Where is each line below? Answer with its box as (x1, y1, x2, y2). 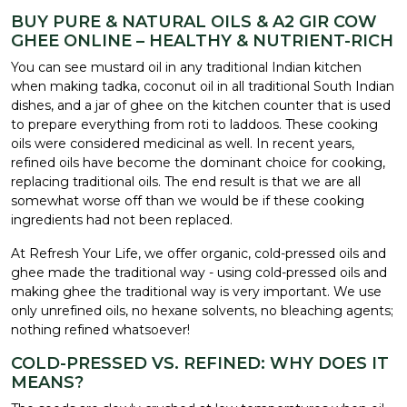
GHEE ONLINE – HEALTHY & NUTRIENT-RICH (11, 31, 393, 52)
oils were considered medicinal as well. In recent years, (11, 135, 354, 153)
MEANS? (11, 372, 88, 393)
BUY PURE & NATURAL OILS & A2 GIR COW (11, 12, 377, 33)
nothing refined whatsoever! (11, 322, 190, 339)
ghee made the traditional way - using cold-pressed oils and (11, 264, 387, 282)
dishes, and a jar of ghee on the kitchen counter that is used (11, 97, 391, 114)
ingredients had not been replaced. (11, 212, 233, 229)
